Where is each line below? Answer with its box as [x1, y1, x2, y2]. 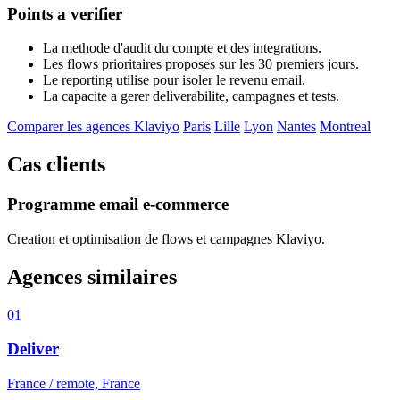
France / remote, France [7, 376, 140, 392]
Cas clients [7, 153, 105, 177]
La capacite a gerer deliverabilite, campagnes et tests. [43, 88, 339, 104]
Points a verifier [7, 4, 122, 23]
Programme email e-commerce [7, 195, 229, 214]
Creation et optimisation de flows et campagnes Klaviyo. [7, 230, 325, 246]
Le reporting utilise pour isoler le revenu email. [43, 72, 305, 88]
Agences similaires [7, 264, 177, 288]
